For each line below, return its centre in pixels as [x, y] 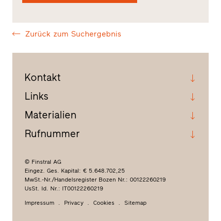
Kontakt [42, 77]
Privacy [74, 203]
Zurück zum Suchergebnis [73, 34]
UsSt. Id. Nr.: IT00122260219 [64, 188]
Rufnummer [52, 133]
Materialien [50, 114]
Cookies [104, 203]
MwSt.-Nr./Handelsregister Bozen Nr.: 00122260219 [95, 179]
